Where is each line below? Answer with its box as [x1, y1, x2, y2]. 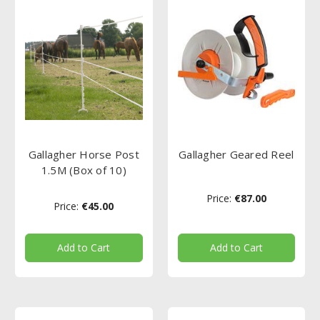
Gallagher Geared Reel [179, 146, 294, 161]
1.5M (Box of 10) [41, 162, 126, 177]
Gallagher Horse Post [28, 146, 139, 161]
